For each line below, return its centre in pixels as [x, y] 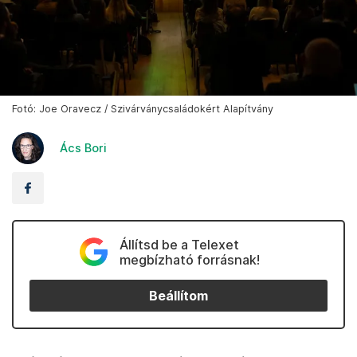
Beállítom [178, 296]
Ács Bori [83, 148]
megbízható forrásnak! [189, 260]
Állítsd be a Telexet [179, 245]
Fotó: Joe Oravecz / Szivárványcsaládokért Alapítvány [143, 109]
